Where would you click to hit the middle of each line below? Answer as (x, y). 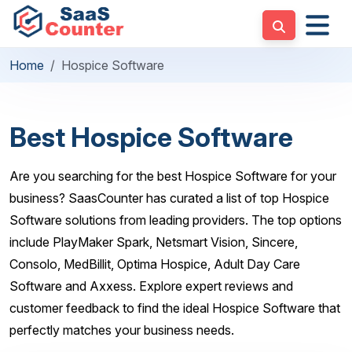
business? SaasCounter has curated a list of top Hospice (169, 198)
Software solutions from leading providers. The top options (176, 220)
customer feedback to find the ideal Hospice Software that (175, 308)
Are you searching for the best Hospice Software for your (173, 176)
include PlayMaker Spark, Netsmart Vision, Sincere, (154, 242)
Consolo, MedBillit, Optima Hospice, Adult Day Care (155, 264)
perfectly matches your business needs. (122, 330)
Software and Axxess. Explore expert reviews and (151, 286)
